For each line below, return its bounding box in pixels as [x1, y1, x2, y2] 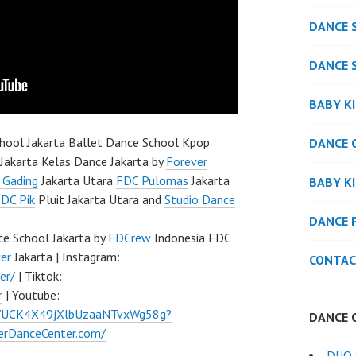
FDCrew [108, 230, 151, 246]
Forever [166, 153, 207, 169]
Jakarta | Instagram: [11, 249, 120, 265]
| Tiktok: [15, 268, 62, 284]
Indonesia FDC [151, 230, 230, 246]
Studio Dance [164, 192, 235, 207]
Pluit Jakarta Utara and [35, 192, 164, 207]
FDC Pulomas [116, 172, 188, 188]
